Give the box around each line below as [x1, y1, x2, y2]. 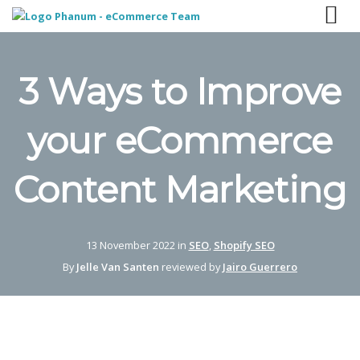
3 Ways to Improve [18, 70, 342, 114]
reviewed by [159, 260, 223, 275]
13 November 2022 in [85, 237, 189, 252]
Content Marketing [13, 168, 347, 212]
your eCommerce [27, 119, 333, 163]
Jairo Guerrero [223, 260, 297, 275]
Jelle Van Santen [76, 260, 159, 275]
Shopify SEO [213, 237, 275, 252]
